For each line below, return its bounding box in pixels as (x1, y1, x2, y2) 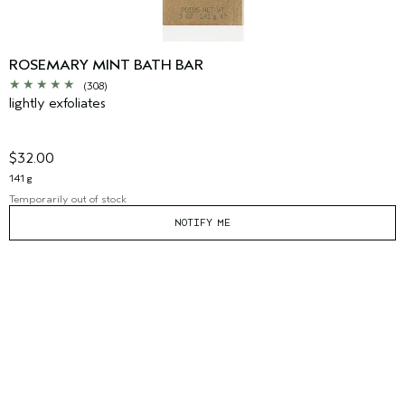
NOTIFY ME (174, 215, 231, 229)
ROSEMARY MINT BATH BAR (9, 56, 203, 73)
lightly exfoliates (9, 94, 106, 111)
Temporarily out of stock (9, 192, 127, 205)
